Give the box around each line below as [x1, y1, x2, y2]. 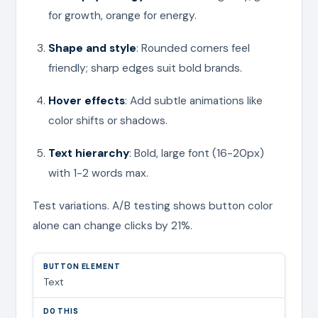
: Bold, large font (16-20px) [128, 146, 264, 160]
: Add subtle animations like [124, 93, 263, 108]
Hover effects [48, 93, 125, 108]
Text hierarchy [48, 146, 129, 160]
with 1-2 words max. [48, 165, 148, 180]
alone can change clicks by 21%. [32, 218, 192, 233]
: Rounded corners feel [136, 40, 250, 55]
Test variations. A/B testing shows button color [32, 198, 273, 213]
